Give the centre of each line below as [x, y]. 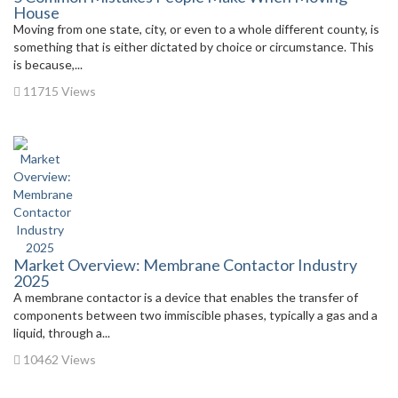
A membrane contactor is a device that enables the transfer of [186, 297]
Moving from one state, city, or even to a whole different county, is [196, 29]
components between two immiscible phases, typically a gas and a [195, 315]
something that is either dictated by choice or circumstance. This [194, 47]
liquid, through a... [62, 333]
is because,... [48, 64]
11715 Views [58, 91]
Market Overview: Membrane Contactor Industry [185, 265]
